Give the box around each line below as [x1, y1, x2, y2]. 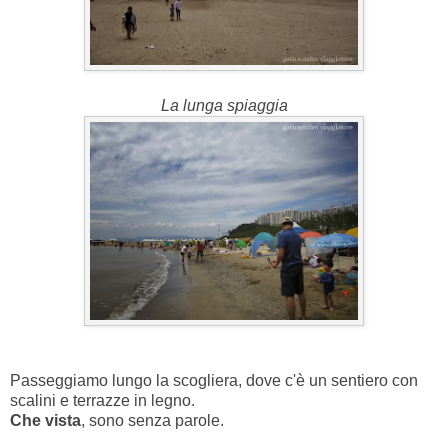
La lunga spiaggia [160, 97, 288, 115]
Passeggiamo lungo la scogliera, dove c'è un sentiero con [10, 372, 418, 390]
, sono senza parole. [81, 412, 224, 430]
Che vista [10, 412, 81, 430]
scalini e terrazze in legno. [10, 392, 195, 410]
